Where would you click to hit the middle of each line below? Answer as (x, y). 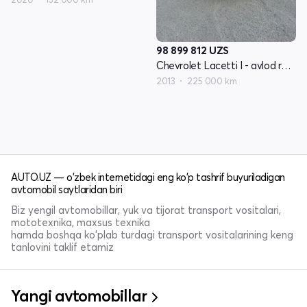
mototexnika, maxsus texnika (81, 222)
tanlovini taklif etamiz (62, 247)
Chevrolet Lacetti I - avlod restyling (286, 65)
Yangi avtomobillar (79, 295)
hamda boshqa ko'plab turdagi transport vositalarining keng (152, 234)
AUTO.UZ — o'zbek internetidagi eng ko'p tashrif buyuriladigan (148, 177)
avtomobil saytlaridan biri (66, 189)
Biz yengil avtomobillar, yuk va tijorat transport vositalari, (146, 210)
